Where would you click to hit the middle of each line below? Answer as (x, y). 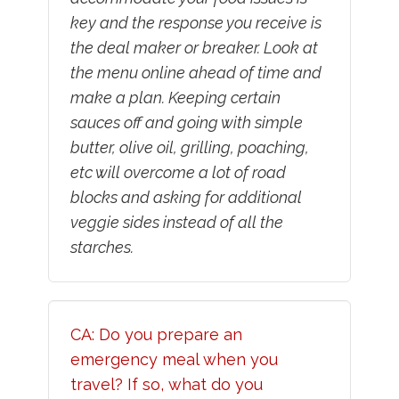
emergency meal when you (174, 360)
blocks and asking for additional (186, 198)
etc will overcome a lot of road (178, 173)
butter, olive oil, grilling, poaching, (189, 148)
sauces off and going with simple (186, 123)
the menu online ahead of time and (195, 73)
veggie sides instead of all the (176, 223)
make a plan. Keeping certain (175, 98)
